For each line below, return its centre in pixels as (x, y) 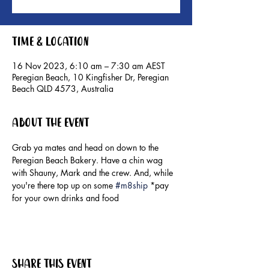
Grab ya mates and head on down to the (86, 148)
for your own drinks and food (65, 198)
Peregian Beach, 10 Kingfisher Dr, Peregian (90, 77)
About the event (51, 124)
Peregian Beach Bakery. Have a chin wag (89, 160)
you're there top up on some (64, 186)
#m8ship (131, 186)
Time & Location (50, 43)
